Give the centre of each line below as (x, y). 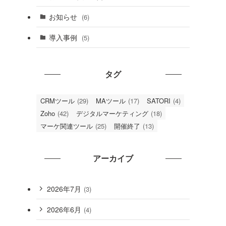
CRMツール (58, 101)
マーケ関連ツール (67, 126)
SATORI (159, 101)
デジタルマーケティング (112, 113)
